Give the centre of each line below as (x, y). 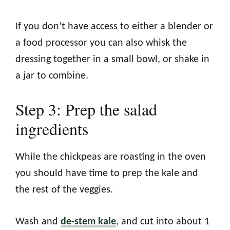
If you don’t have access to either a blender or (114, 26)
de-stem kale (88, 222)
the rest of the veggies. (64, 190)
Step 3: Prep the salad (86, 109)
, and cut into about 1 (163, 222)
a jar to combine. (52, 76)
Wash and (38, 222)
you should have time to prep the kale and (107, 173)
